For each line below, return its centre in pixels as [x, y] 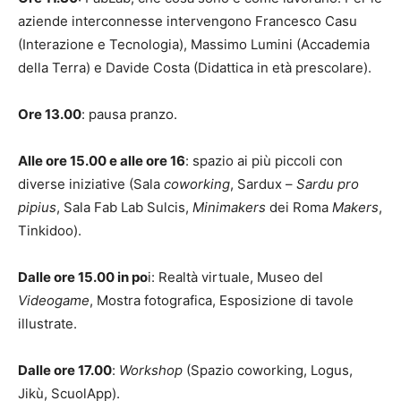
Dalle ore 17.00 [65, 370]
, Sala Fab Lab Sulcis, [124, 207]
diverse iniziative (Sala [91, 183]
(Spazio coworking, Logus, [268, 370]
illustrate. [47, 323]
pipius [37, 207]
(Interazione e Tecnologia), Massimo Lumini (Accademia [194, 44]
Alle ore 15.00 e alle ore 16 [102, 160]
